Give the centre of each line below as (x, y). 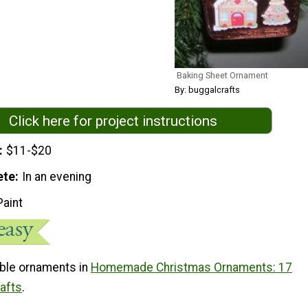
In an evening (57, 177)
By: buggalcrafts (207, 89)
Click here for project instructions (113, 121)
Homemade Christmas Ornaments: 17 (191, 267)
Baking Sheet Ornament (222, 75)
